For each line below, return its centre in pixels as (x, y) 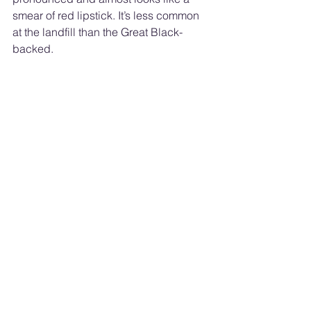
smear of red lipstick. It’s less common (107, 15)
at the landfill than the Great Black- (98, 32)
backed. (34, 48)
